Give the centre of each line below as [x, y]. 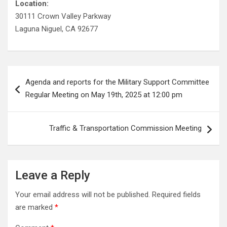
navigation [37, 89]
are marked [35, 207]
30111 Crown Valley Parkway [63, 16]
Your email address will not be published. [83, 195]
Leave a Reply [53, 175]
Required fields [176, 195]
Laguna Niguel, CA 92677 [56, 29]
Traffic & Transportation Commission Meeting [125, 128]
